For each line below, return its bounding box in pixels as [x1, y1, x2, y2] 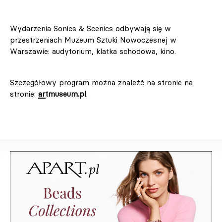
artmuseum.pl [38, 89, 86, 99]
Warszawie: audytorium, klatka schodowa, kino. [10, 47, 178, 56]
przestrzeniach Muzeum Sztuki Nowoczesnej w [10, 35, 176, 45]
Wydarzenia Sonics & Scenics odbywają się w [10, 24, 171, 34]
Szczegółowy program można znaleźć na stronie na [10, 78, 193, 88]
